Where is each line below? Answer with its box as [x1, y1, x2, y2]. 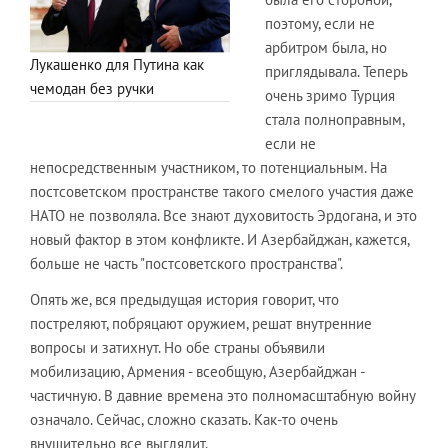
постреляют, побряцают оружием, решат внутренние [30, 313, 372, 333]
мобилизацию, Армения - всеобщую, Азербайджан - [30, 361, 364, 381]
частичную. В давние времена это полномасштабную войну [30, 385, 415, 405]
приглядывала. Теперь [265, 61, 407, 81]
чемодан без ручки [30, 79, 154, 99]
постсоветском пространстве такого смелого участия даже [30, 181, 414, 201]
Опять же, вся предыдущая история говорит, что [30, 289, 339, 309]
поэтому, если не [265, 13, 375, 33]
